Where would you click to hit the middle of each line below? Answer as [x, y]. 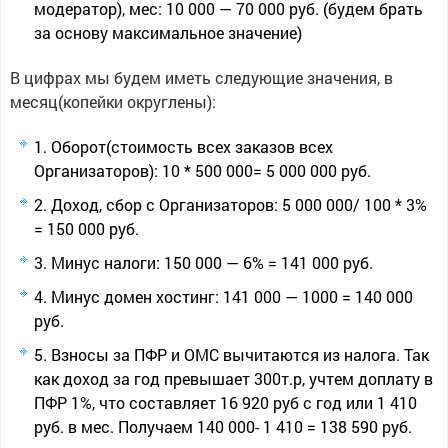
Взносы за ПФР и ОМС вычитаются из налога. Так [239, 354]
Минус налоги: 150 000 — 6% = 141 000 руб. [211, 262]
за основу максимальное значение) [167, 32]
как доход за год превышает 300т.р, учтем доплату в [233, 378]
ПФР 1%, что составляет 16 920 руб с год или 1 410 [225, 402]
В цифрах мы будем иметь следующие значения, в [201, 77]
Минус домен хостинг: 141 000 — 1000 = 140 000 [231, 296]
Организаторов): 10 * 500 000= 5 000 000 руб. [202, 170]
